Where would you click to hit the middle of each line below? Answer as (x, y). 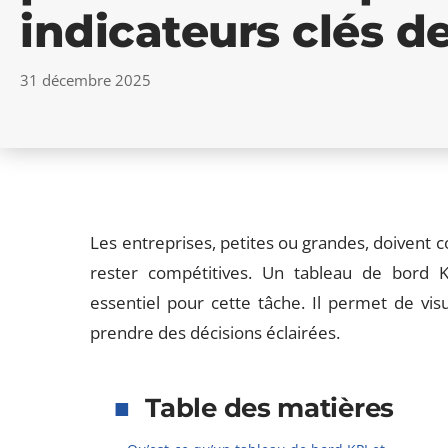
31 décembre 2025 (85, 80)
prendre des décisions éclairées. (215, 332)
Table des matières (269, 408)
